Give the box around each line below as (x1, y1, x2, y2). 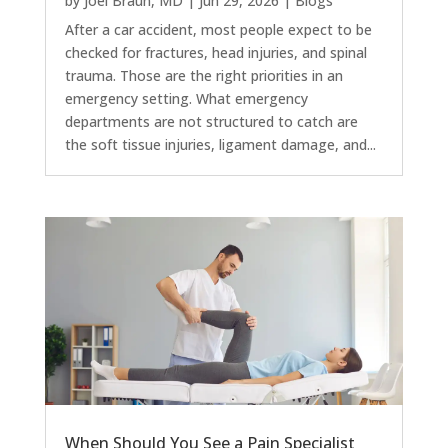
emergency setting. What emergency (64, 89, 308, 109)
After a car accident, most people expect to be (64, 20, 372, 40)
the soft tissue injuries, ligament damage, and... (64, 135, 376, 155)
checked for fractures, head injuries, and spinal (64, 43, 367, 63)
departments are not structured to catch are (64, 112, 358, 132)
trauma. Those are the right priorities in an (64, 66, 343, 86)
